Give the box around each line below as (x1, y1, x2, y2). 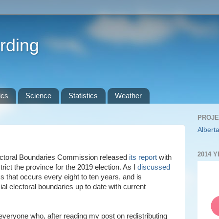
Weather (114, 91, 142, 100)
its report (129, 153, 157, 161)
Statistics (68, 91, 98, 100)
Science (25, 91, 51, 100)
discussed (137, 163, 170, 171)
